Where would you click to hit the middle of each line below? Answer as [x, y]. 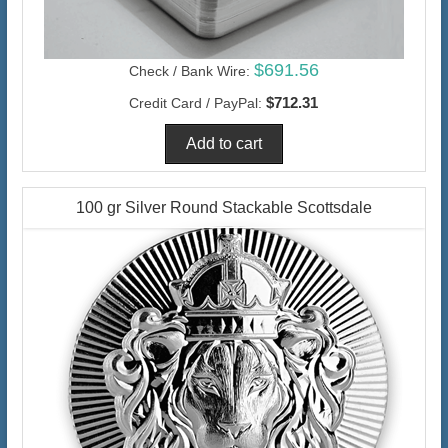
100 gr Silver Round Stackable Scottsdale [223, 207]
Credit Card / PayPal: [196, 102]
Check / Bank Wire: [189, 70]
